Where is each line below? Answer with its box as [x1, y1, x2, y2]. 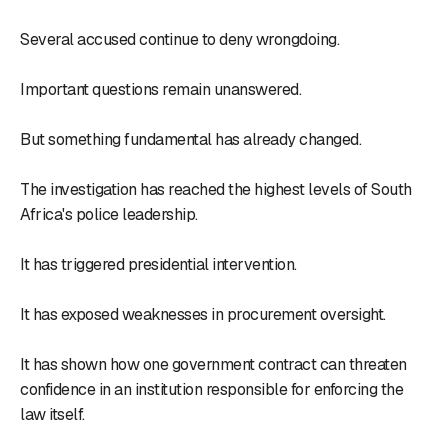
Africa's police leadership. [20, 203, 198, 225]
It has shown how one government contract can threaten [20, 353, 407, 375]
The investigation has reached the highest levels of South [20, 178, 412, 200]
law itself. [20, 403, 85, 425]
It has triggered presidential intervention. [20, 253, 297, 275]
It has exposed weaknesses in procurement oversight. [20, 303, 386, 325]
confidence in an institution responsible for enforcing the [20, 378, 403, 400]
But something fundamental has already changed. [20, 128, 361, 150]
